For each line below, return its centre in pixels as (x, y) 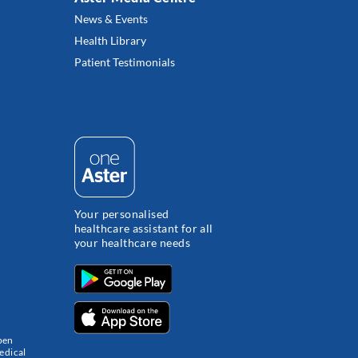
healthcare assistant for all (143, 228)
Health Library (110, 40)
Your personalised (121, 213)
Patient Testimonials (124, 62)
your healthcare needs (132, 242)
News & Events (111, 19)
